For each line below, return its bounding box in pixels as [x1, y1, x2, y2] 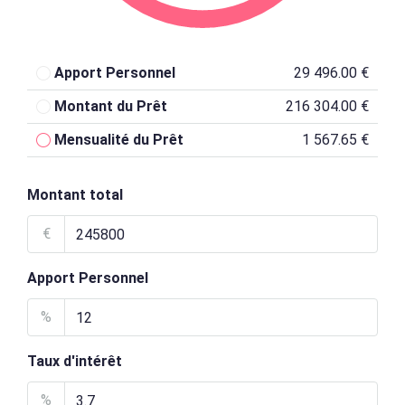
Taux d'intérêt [27, 353, 122, 370]
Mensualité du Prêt [54, 131, 184, 148]
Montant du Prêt [54, 98, 167, 115]
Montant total [27, 186, 123, 203]
